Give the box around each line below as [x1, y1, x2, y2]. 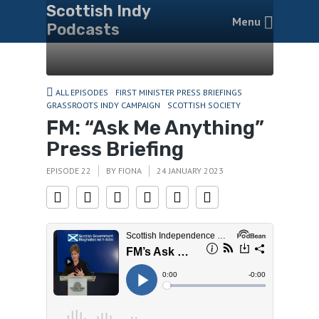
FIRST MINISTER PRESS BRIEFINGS [115, 87, 242, 98]
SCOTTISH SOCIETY [167, 100, 241, 110]
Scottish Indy [46, 1, 150, 21]
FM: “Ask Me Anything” [46, 115, 264, 140]
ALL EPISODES [55, 87, 108, 98]
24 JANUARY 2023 [156, 165, 224, 176]
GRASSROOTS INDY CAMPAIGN [46, 100, 160, 110]
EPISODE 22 [46, 165, 91, 176]
